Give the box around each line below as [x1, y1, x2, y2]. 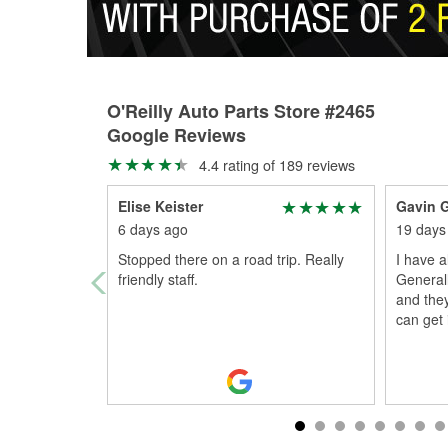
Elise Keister [118, 196, 203, 216]
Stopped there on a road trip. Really [118, 249, 344, 269]
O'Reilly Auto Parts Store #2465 [107, 98, 375, 124]
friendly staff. [118, 269, 198, 289]
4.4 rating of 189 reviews [194, 154, 355, 175]
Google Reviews [107, 122, 246, 148]
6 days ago [118, 219, 188, 239]
